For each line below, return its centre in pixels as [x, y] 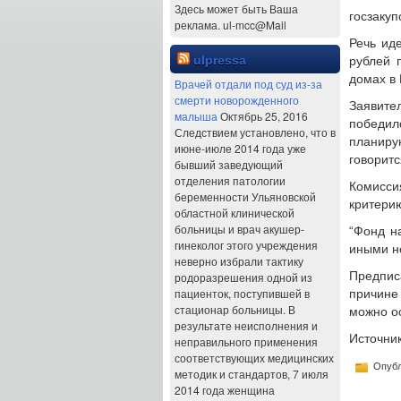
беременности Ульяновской [245, 196]
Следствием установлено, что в [255, 132]
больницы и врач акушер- [239, 229]
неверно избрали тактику [239, 261]
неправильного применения [246, 341]
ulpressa [220, 60]
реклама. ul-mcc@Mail [230, 25]
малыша [196, 116]
